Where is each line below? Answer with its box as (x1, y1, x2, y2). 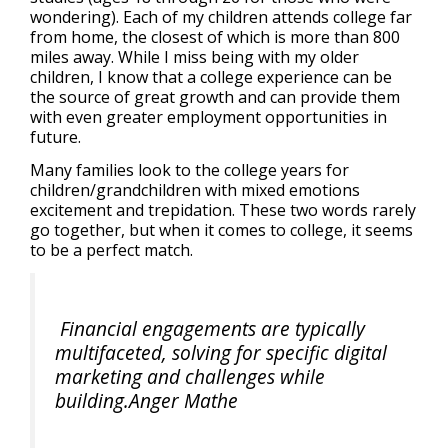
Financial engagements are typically (55, 314, 365, 342)
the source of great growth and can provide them (30, 86, 400, 109)
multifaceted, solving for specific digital (55, 338, 387, 366)
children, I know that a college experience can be (30, 66, 392, 89)
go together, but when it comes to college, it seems (30, 219, 413, 242)
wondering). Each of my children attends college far (30, 6, 412, 29)
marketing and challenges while (55, 362, 325, 390)
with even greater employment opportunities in (30, 106, 387, 129)
